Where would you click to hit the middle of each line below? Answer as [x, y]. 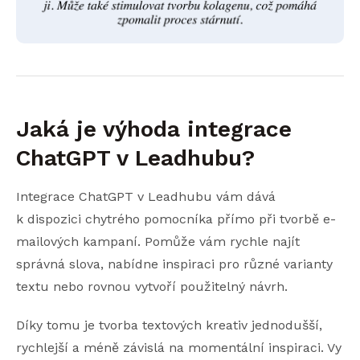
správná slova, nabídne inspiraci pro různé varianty [174, 264]
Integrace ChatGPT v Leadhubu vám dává [146, 196]
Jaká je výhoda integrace [154, 129]
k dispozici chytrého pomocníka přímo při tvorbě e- [176, 219]
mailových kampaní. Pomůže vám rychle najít [158, 241]
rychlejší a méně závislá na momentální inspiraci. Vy [179, 347]
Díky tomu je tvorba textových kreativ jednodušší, [169, 325]
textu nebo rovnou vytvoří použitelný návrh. [152, 286]
